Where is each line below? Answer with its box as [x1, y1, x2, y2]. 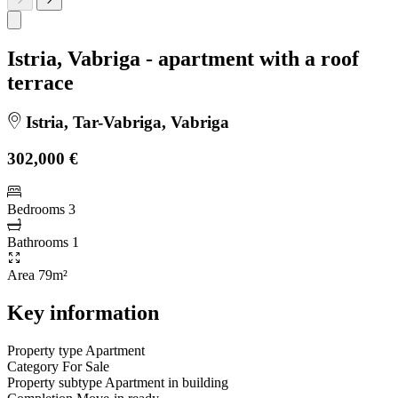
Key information [7, 301, 159, 325]
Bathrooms [7, 235, 68, 251]
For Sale [62, 359, 109, 375]
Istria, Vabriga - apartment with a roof [7, 46, 359, 70]
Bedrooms [7, 202, 65, 218]
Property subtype [7, 375, 102, 391]
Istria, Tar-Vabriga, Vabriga [21, 112, 229, 131]
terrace [7, 70, 74, 94]
